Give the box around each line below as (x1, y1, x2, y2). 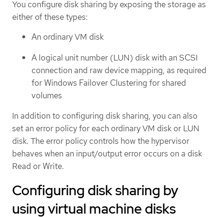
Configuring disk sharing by (12, 181, 178, 200)
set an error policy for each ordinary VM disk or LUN (12, 123, 200, 134)
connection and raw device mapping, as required (31, 64, 206, 76)
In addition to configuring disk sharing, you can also (12, 110, 198, 122)
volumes (31, 90, 62, 101)
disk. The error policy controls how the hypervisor (12, 136, 189, 147)
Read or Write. (12, 161, 64, 172)
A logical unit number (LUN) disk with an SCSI (31, 52, 198, 63)
